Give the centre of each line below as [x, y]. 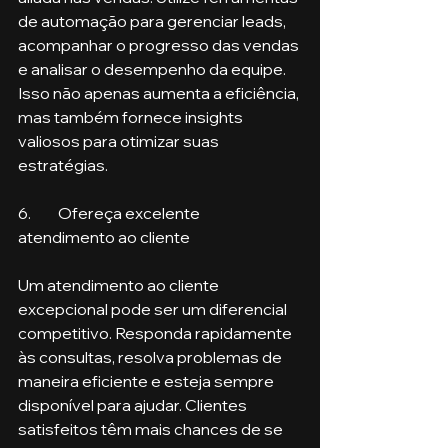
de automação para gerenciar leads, [153, 20]
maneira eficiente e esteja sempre [147, 380]
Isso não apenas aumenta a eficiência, [160, 92]
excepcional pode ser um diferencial [154, 308]
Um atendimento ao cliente [120, 284]
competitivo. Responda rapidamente [156, 332]
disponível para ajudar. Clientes [134, 404]
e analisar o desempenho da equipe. [153, 68]
